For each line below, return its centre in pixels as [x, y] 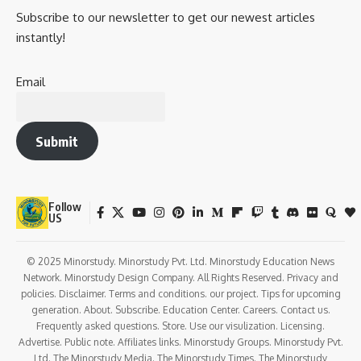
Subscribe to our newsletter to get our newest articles [166, 18]
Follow [65, 206]
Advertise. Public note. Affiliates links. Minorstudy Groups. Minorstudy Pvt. [180, 342]
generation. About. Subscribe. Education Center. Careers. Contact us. [180, 309]
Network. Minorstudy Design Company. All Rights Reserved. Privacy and [180, 277]
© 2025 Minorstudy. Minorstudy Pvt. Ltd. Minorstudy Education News [180, 261]
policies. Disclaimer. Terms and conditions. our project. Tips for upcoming [180, 293]
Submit [57, 141]
